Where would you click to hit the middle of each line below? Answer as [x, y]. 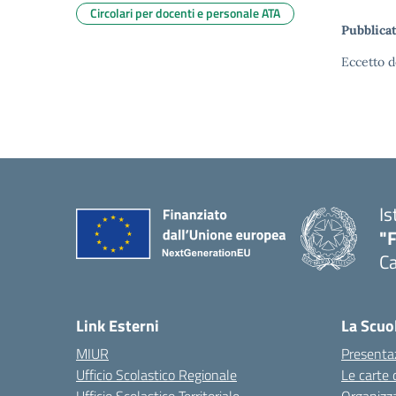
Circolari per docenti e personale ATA [185, 13]
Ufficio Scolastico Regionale [156, 375]
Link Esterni [118, 326]
